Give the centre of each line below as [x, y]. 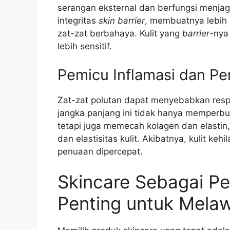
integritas [78, 21]
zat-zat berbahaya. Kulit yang [120, 34]
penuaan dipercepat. [100, 151]
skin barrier [122, 21]
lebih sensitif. [85, 46]
